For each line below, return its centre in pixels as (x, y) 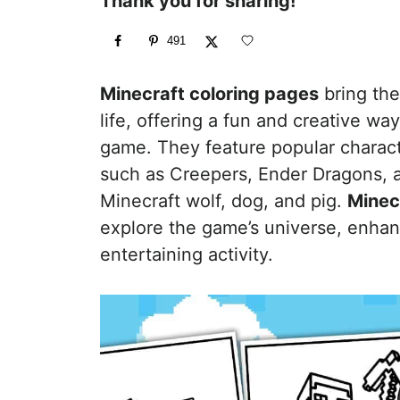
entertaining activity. (187, 255)
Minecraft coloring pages (209, 94)
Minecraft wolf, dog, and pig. (224, 201)
